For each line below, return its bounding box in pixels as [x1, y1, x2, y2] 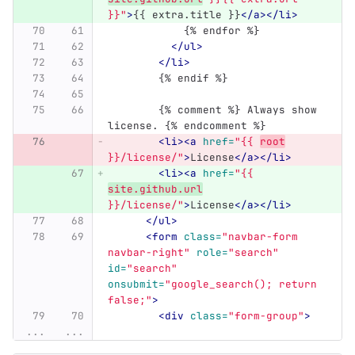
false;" [107, 293, 152, 307]
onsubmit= [107, 277, 165, 292]
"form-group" [227, 309, 304, 323]
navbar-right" [107, 246, 190, 260]
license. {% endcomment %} [107, 119, 266, 133]
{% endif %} [158, 71, 228, 86]
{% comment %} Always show [107, 103, 158, 117]
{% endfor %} [183, 24, 260, 38]
